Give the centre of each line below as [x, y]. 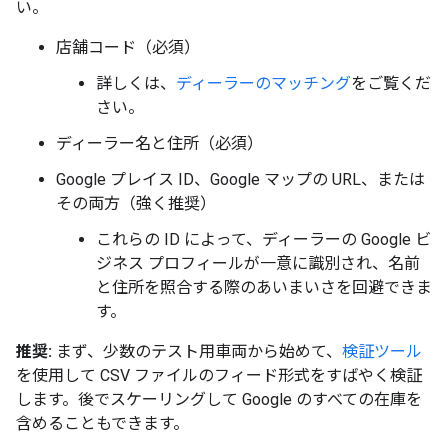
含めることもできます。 [102, 423]
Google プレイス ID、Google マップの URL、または [240, 179]
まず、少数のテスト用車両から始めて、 [197, 351]
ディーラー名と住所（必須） [159, 143]
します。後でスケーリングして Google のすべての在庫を [219, 399]
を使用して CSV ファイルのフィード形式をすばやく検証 [219, 375]
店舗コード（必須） [128, 47]
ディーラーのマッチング [263, 83]
